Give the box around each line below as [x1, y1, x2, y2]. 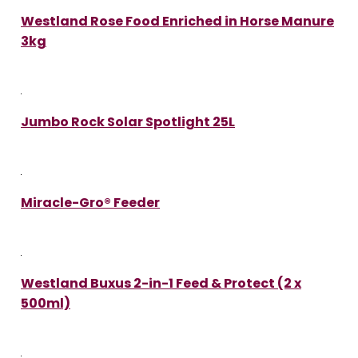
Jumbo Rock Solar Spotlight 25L [21, 112, 235, 131]
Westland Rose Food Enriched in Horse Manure [21, 11, 334, 30]
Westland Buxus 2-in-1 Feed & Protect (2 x [21, 273, 301, 292]
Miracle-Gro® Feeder [21, 193, 160, 212]
